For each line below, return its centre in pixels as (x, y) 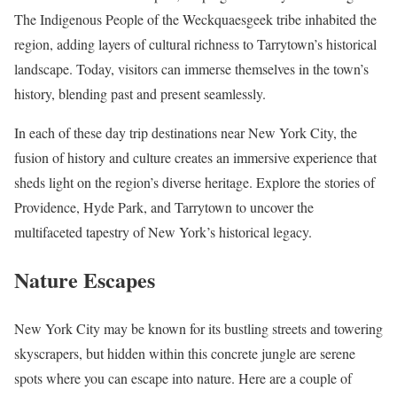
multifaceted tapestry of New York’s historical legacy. (163, 231)
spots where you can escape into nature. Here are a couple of (183, 378)
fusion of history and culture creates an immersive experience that (195, 157)
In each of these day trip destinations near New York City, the (186, 132)
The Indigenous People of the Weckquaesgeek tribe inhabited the (195, 19)
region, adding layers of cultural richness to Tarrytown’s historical (195, 43)
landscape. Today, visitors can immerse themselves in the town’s (191, 68)
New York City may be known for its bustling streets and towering (198, 329)
